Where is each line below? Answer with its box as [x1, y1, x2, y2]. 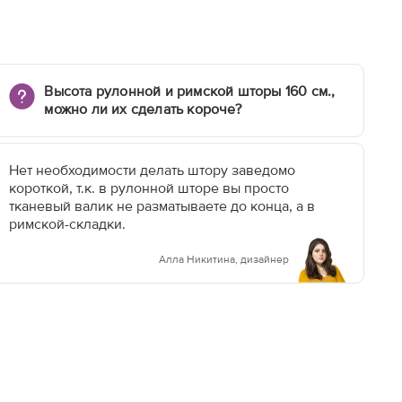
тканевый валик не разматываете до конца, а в [8, 197, 315, 214]
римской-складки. [8, 214, 126, 232]
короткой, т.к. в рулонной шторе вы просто [8, 179, 289, 197]
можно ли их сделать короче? [44, 100, 241, 118]
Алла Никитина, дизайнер [159, 253, 290, 267]
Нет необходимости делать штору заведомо [8, 161, 295, 179]
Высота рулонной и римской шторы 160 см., [44, 82, 336, 100]
